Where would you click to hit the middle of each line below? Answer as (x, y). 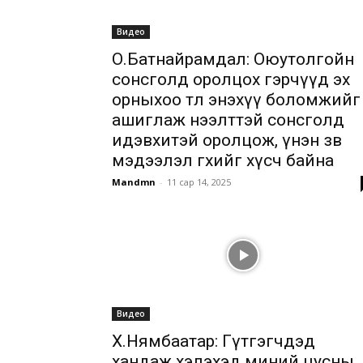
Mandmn (134, 182)
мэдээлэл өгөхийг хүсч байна (223, 160)
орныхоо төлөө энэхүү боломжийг (236, 100)
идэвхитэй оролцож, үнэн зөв (227, 140)
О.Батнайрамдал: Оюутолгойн (233, 59)
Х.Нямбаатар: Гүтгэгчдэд (214, 341)
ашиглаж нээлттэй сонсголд (228, 120)
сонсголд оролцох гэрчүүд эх (231, 79)
